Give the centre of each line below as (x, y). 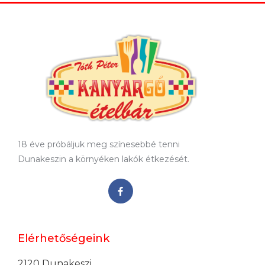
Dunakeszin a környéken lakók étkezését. (104, 159)
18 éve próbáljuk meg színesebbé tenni (99, 145)
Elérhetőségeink (64, 239)
